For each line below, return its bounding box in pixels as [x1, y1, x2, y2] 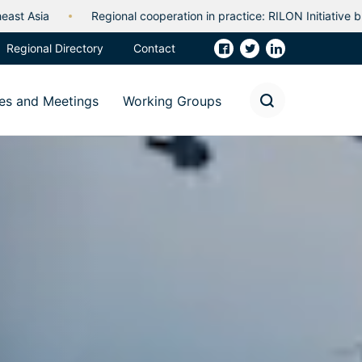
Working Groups [123, 93, 221, 109]
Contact [133, 41, 175, 55]
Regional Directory [6, 41, 103, 55]
